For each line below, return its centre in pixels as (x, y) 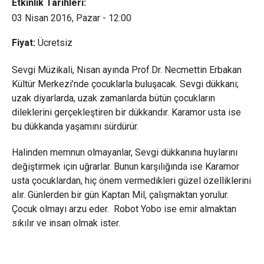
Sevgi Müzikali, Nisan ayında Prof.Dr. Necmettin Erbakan (126, 70)
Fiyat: (23, 43)
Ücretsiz (54, 43)
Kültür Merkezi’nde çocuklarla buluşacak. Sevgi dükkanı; (125, 84)
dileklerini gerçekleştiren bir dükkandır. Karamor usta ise (126, 112)
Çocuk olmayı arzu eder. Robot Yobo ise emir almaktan (124, 209)
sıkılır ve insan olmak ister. (66, 223)
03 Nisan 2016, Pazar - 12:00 (71, 18)
